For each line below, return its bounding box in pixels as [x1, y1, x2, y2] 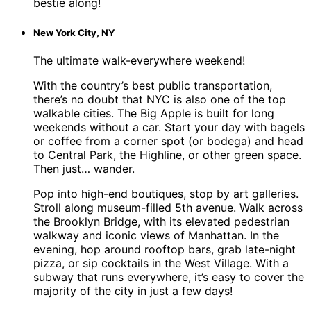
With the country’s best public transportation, [33, 78, 272, 93]
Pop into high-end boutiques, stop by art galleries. [33, 187, 299, 201]
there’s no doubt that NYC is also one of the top [33, 92, 286, 107]
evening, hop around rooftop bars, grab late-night [33, 242, 296, 257]
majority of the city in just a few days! [33, 284, 233, 299]
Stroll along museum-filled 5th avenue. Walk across [33, 201, 303, 215]
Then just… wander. [33, 162, 135, 176]
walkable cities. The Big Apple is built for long [33, 106, 274, 121]
